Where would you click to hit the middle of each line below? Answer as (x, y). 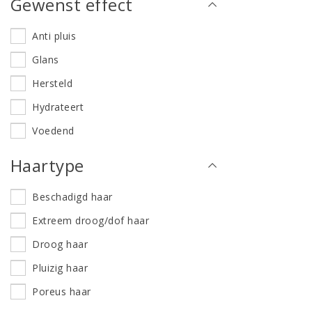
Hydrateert (58, 107)
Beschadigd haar (72, 197)
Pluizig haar (60, 268)
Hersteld (53, 84)
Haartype (47, 166)
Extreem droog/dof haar (91, 221)
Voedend (53, 131)
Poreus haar (62, 292)
